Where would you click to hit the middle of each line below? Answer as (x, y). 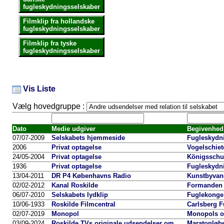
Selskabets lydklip (80, 195)
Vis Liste (38, 89)
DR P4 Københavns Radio (91, 176)
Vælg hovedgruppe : (49, 106)
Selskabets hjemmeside (88, 138)
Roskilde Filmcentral (83, 204)
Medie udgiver (73, 129)
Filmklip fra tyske (50, 43)
